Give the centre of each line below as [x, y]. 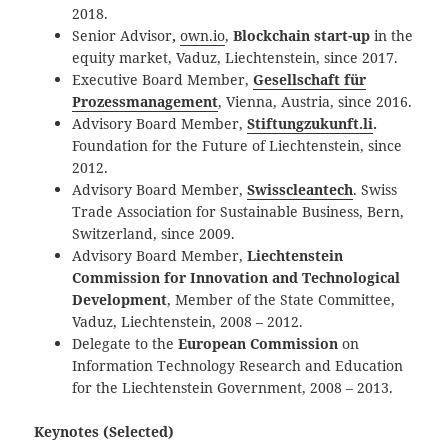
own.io [203, 35]
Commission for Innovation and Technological [236, 277]
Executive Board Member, [163, 79]
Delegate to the [125, 343]
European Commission [258, 343]
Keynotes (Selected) [104, 432]
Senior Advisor [122, 35]
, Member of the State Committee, [281, 299]
